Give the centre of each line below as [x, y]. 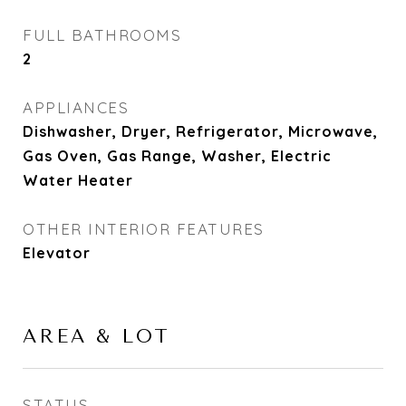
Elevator [57, 253]
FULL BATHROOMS [102, 35]
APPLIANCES [76, 107]
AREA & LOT [97, 336]
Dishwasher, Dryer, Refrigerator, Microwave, [200, 131]
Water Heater [78, 180]
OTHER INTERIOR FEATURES [144, 229]
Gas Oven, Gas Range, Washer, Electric [177, 156]
